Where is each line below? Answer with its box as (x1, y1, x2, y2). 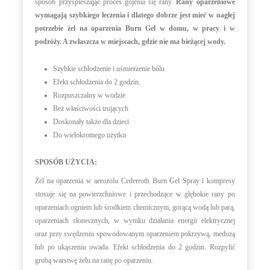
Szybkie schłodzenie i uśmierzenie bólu (53, 64, 167, 74)
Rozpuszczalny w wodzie (53, 91, 126, 100)
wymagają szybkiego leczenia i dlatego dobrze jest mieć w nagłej (35, 11, 235, 20)
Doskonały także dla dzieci (53, 118, 130, 127)
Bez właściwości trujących (53, 104, 129, 113)
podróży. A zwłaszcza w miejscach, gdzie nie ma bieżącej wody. (35, 37, 226, 46)
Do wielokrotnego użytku (53, 131, 127, 140)
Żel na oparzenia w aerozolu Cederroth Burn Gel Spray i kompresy (35, 177, 235, 186)
